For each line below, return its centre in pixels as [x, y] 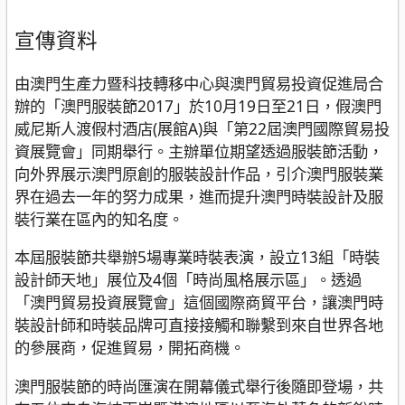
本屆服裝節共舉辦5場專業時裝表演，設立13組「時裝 [197, 257]
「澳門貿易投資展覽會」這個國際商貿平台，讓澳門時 [199, 302]
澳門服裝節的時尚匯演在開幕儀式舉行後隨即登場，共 [199, 386]
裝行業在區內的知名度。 [99, 219]
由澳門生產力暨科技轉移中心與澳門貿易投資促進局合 [199, 84]
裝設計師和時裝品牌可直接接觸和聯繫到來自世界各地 [199, 325]
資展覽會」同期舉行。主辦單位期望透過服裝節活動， [199, 151]
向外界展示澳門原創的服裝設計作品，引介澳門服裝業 [199, 174]
